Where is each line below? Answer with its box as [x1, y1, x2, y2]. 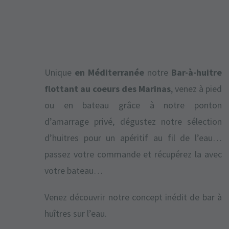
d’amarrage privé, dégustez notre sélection [44, 116, 222, 128]
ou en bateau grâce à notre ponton [44, 99, 222, 111]
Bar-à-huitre [171, 66, 222, 79]
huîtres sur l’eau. [44, 208, 107, 220]
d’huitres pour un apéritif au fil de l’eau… [44, 132, 222, 144]
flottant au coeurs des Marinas [44, 83, 171, 95]
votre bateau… [44, 165, 103, 177]
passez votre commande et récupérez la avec [44, 148, 222, 161]
